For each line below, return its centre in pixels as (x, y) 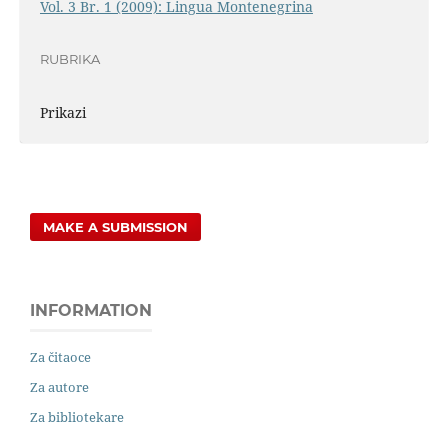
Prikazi (62, 113)
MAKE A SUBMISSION (116, 227)
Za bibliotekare (77, 417)
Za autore (59, 387)
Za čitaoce (60, 357)
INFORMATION (91, 311)
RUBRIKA (69, 58)
